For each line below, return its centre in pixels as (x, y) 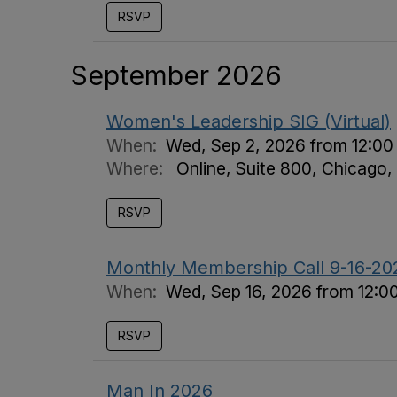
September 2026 (176, 75)
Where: (137, 168)
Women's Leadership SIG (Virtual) (249, 121)
